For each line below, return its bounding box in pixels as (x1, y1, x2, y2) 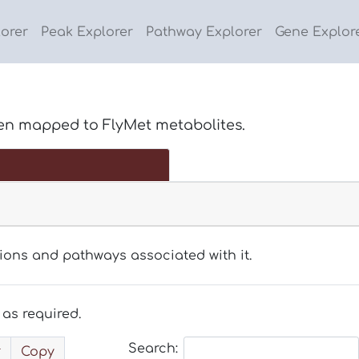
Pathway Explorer (146, 24, 262, 39)
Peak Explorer (41, 24, 133, 39)
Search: (128, 341, 179, 356)
